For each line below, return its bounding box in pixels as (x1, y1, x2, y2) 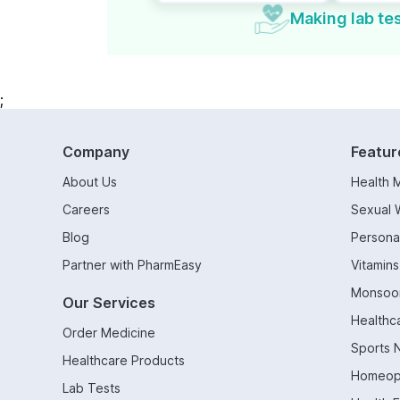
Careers (62, 202, 110, 217)
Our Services (62, 294, 155, 312)
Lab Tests (62, 380, 121, 396)
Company (62, 143, 129, 161)
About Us (62, 174, 117, 189)
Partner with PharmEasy (62, 257, 202, 272)
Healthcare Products (62, 353, 185, 368)
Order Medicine (62, 325, 155, 340)
